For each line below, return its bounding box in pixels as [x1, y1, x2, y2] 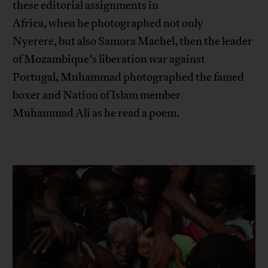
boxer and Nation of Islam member [13, 88, 181, 103]
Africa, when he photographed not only [13, 16, 204, 31]
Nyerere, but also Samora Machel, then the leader [13, 34, 253, 49]
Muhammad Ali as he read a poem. [13, 106, 180, 121]
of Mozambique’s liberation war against [13, 52, 206, 67]
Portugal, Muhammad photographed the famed [13, 70, 245, 85]
